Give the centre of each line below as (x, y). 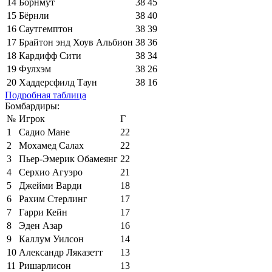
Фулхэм (35, 69)
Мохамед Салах (51, 145)
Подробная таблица (46, 95)
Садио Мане (44, 132)
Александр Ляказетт (61, 252)
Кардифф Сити (50, 55)
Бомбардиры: (32, 106)
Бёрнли (34, 15)
